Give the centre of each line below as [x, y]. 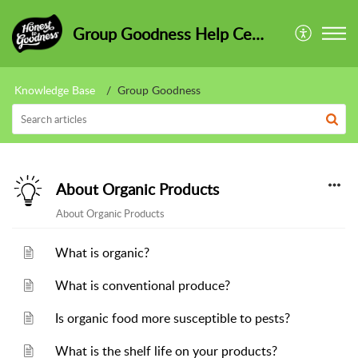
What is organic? [103, 253]
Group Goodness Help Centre [257, 34]
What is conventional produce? [143, 285]
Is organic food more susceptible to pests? [173, 318]
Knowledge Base [55, 90]
